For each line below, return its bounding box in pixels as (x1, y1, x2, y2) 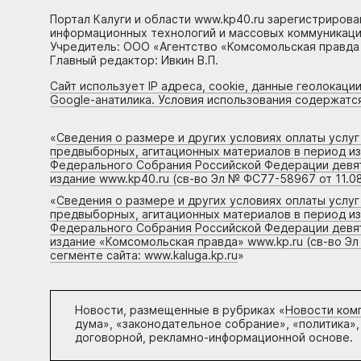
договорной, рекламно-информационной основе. (75, 330, 353, 345)
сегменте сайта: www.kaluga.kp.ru (50, 248, 238, 263)
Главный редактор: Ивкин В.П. (50, 53, 218, 68)
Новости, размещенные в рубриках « (75, 303, 285, 317)
